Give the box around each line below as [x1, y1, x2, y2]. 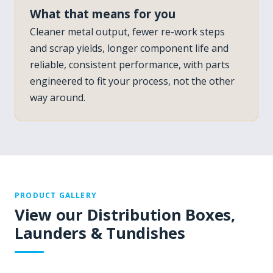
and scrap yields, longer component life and [30, 41, 229, 55]
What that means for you [30, 5, 175, 23]
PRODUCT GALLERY [15, 190, 97, 201]
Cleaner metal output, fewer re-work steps [30, 25, 225, 39]
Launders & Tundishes [15, 222, 185, 244]
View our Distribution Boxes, [15, 204, 235, 226]
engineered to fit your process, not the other [30, 74, 235, 88]
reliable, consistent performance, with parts [30, 58, 230, 72]
